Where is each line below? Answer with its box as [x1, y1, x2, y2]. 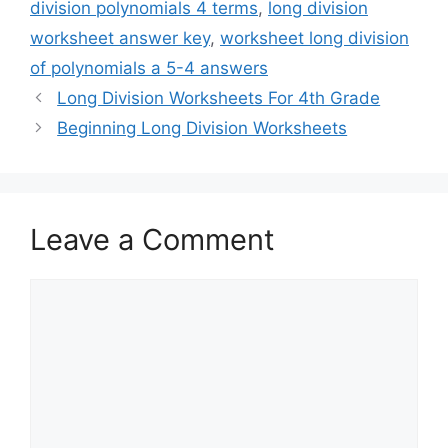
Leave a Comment [30, 222, 275, 258]
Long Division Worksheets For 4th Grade [57, 88, 381, 109]
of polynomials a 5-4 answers [30, 58, 268, 79]
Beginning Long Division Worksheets [57, 118, 348, 139]
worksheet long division [220, 28, 409, 49]
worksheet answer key [30, 28, 210, 49]
